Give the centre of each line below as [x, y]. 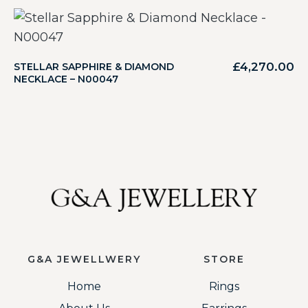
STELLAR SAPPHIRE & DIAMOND [94, 67]
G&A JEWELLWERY [84, 259]
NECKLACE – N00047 [66, 79]
